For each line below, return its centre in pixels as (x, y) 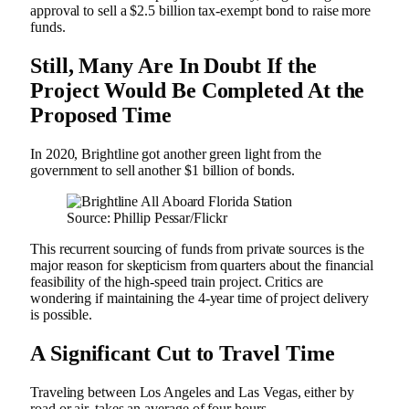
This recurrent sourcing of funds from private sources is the (198, 249)
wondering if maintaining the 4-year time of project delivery (200, 299)
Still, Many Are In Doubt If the (173, 66)
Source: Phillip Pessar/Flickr (147, 218)
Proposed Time (104, 115)
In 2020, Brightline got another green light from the (176, 154)
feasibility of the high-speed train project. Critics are (177, 282)
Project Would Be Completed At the (198, 91)
